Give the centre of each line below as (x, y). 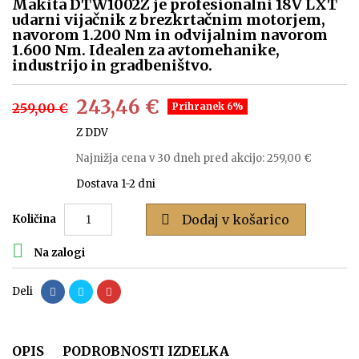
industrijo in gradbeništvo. (112, 66)
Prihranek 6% (208, 107)
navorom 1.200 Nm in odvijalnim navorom (170, 35)
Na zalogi (58, 253)
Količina (34, 220)
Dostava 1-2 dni (116, 184)
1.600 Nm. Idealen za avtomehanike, (146, 50)
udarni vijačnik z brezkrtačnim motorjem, (169, 20)
